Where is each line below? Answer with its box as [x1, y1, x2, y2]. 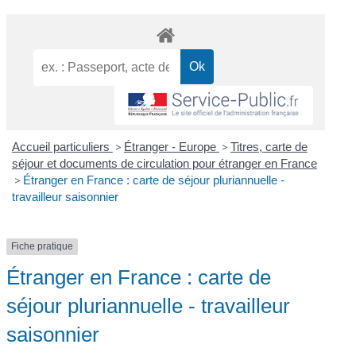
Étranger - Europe [123, 140, 219, 154]
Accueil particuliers [11, 140, 113, 154]
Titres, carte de [230, 140, 308, 154]
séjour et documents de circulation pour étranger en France [11, 157, 317, 171]
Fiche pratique [11, 241, 74, 253]
